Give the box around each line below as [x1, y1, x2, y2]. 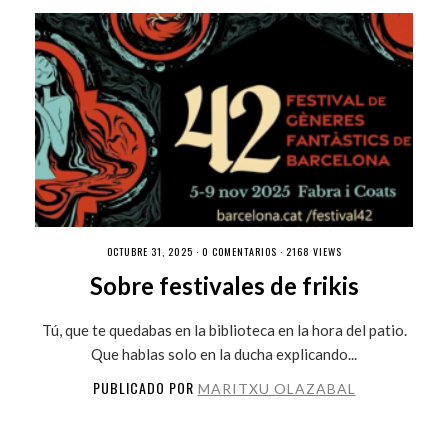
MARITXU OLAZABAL [197, 379, 356, 397]
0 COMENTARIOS [201, 243, 277, 259]
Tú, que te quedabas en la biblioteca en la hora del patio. [41, 320, 407, 339]
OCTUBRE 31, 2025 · [106, 243, 202, 259]
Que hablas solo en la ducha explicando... [91, 344, 357, 363]
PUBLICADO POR [92, 376, 198, 398]
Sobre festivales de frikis [89, 270, 359, 300]
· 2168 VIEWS [276, 243, 342, 259]
